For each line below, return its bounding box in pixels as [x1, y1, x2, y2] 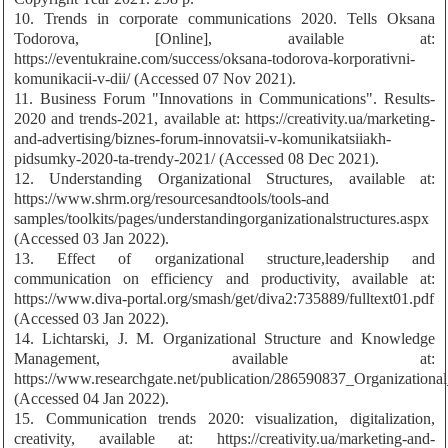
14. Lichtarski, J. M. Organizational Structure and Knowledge [14, 330, 435, 348]
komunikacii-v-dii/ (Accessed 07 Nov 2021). [14, 70, 296, 88]
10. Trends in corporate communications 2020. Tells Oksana [14, 10, 435, 28]
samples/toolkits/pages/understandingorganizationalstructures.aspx [14, 210, 429, 228]
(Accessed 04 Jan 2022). [14, 390, 169, 408]
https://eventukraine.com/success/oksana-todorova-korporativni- [14, 50, 415, 68]
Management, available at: [14, 350, 435, 368]
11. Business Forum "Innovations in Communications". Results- [14, 90, 435, 108]
